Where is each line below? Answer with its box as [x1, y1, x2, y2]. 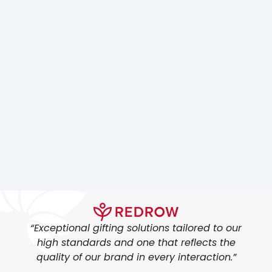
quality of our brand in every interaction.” [36, 250, 236, 265]
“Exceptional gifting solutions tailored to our [30, 221, 242, 236]
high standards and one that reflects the [36, 236, 236, 250]
